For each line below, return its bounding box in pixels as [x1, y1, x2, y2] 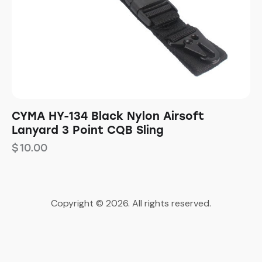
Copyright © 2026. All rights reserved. [51, 197, 211, 210]
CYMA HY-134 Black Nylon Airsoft [12, 109, 204, 123]
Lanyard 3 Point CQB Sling [12, 123, 164, 137]
